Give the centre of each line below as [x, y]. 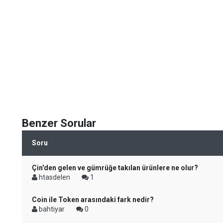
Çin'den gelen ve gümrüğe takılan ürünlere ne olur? [115, 168]
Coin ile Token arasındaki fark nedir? [93, 200]
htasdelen [55, 177]
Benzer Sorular [59, 123]
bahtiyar [52, 209]
